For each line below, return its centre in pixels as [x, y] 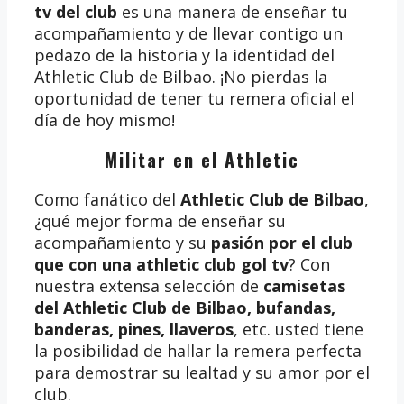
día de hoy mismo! [105, 119]
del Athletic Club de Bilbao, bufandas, [185, 307]
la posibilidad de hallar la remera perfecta [198, 350]
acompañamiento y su [123, 242]
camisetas [304, 285]
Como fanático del [107, 199]
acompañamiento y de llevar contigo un [188, 33]
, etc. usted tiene [298, 329]
